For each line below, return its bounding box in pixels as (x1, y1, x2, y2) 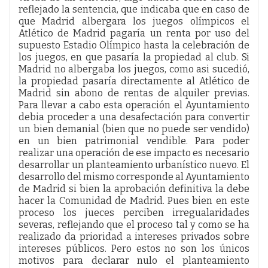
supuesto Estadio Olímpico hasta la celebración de (19, 39, 249, 51)
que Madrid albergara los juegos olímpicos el (19, 15, 249, 27)
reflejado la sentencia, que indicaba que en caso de (19, 3, 249, 15)
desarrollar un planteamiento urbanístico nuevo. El (19, 159, 249, 170)
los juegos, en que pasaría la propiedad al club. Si (19, 51, 249, 63)
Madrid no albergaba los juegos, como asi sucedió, (19, 63, 249, 75)
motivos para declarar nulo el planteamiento (19, 254, 249, 266)
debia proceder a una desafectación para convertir (19, 111, 249, 123)
